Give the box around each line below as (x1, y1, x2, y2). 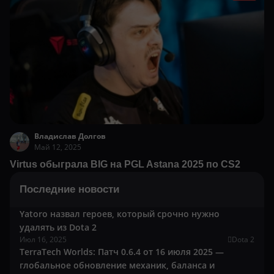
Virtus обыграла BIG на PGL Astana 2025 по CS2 (10, 159, 240, 170)
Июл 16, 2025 (20, 234, 67, 245)
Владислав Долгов (34, 131, 106, 142)
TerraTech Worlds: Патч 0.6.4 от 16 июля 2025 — (20, 246, 224, 258)
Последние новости (20, 183, 119, 196)
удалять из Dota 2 (20, 221, 97, 234)
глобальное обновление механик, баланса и (20, 259, 215, 272)
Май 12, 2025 (34, 142, 81, 153)
